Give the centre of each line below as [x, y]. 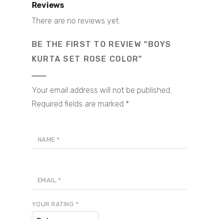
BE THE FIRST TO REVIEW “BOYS [101, 44]
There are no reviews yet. [76, 21]
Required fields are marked [78, 104]
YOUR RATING [54, 204]
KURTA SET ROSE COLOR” [87, 59]
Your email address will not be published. [101, 90]
